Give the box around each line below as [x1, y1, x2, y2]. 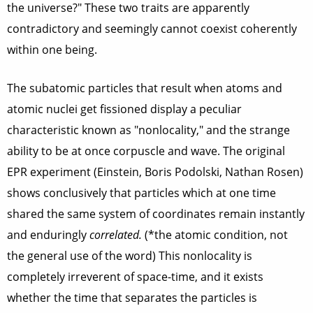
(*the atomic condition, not [142, 227, 288, 242]
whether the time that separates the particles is [7, 290, 257, 305]
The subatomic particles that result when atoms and [7, 80, 282, 96]
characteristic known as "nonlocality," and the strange [7, 122, 290, 138]
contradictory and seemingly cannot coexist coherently [7, 21, 297, 36]
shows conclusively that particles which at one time [7, 185, 276, 201]
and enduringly [7, 227, 89, 242]
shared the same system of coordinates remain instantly [7, 206, 305, 221]
